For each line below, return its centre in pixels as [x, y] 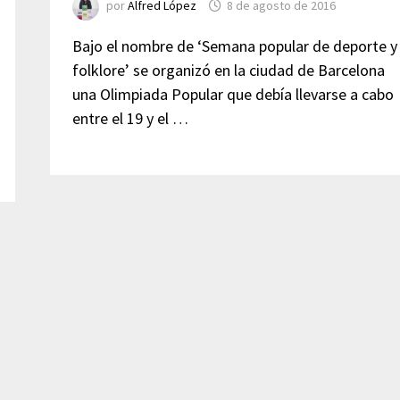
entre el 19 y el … [130, 118]
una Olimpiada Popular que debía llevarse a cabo [233, 94]
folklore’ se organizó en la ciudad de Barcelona [228, 70]
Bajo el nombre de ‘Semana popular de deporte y [234, 46]
